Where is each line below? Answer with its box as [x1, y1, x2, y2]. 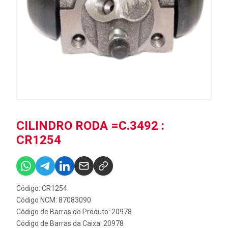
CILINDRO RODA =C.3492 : [16, 119, 164, 133]
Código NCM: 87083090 [16, 196, 91, 204]
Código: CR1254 [16, 184, 67, 192]
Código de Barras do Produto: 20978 [16, 208, 132, 216]
